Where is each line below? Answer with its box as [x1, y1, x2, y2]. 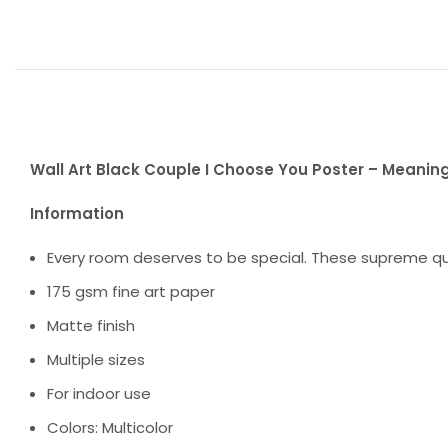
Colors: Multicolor [47, 416, 173, 438]
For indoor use [47, 382, 151, 404]
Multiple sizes [47, 348, 145, 370]
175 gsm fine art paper [47, 280, 215, 302]
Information [30, 202, 124, 224]
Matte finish [47, 314, 135, 336]
